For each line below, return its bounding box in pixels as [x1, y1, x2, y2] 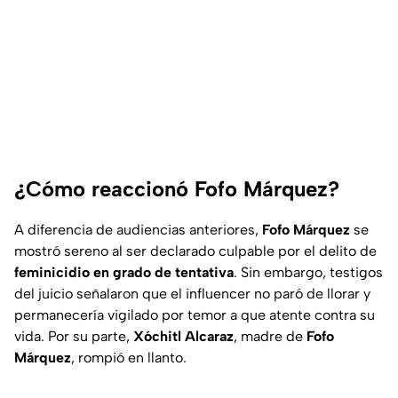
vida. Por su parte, [14, 327, 133, 345]
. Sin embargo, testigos [234, 263, 383, 281]
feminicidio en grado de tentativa [14, 263, 234, 281]
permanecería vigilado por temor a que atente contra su [14, 306, 375, 323]
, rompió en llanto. [71, 348, 187, 366]
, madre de [234, 327, 306, 345]
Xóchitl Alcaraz [133, 327, 234, 345]
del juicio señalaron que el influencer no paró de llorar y [14, 284, 370, 302]
